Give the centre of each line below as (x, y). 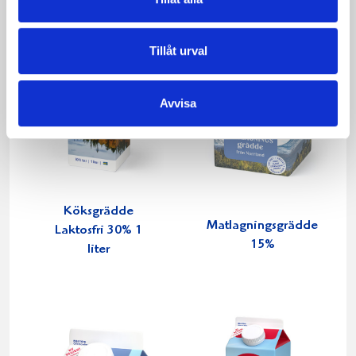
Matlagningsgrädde (262, 226)
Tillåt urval (178, 51)
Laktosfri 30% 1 (99, 231)
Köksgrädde (99, 212)
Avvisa (178, 103)
